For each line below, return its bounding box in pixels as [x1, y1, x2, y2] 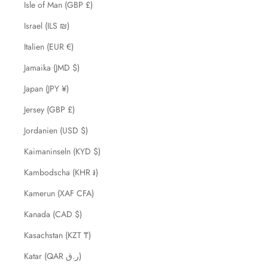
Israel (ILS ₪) [24, 20, 69, 32]
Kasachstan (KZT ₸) [24, 229, 91, 241]
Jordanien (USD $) [24, 124, 88, 136]
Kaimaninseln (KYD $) [24, 145, 100, 157]
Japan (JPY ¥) [24, 83, 69, 95]
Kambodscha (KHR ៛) [24, 166, 98, 178]
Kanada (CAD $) [24, 208, 82, 220]
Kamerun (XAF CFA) [24, 187, 94, 199]
